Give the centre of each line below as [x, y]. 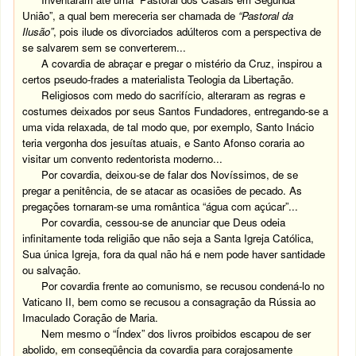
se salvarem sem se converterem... [104, 47]
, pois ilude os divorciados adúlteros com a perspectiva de [188, 31]
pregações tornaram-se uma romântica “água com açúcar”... [161, 206]
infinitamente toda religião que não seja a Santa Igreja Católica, [168, 238]
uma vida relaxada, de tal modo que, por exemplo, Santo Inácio [168, 127]
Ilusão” [38, 31]
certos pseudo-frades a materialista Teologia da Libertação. [159, 79]
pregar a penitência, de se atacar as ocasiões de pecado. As [163, 190]
